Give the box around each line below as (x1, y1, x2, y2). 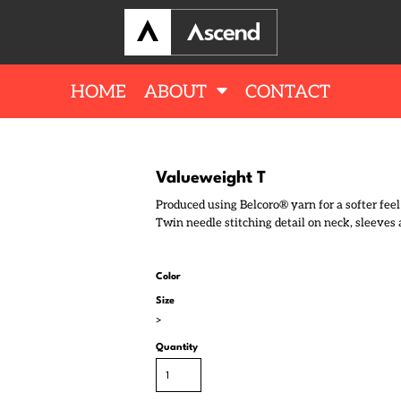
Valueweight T (156, 170, 266, 186)
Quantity (156, 343, 198, 353)
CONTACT (245, 81, 330, 103)
